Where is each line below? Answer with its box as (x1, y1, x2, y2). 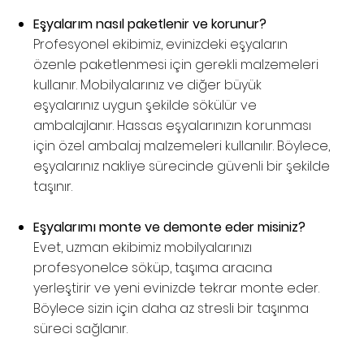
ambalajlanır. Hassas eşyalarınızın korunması (33, 116, 312, 136)
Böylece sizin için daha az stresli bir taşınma (33, 299, 310, 318)
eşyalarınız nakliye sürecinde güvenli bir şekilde (33, 157, 331, 176)
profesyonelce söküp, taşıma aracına (33, 258, 273, 278)
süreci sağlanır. (33, 319, 128, 339)
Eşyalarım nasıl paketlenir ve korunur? (33, 15, 267, 34)
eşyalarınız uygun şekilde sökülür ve (33, 96, 258, 115)
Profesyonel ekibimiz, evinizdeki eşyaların (33, 35, 288, 54)
